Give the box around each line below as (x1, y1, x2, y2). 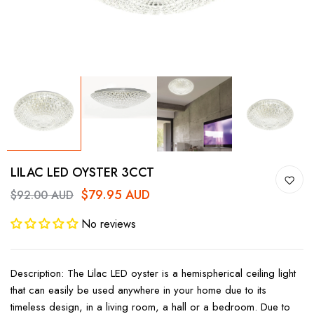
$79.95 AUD (81, 186, 150, 205)
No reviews (81, 216, 136, 233)
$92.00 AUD (11, 186, 74, 203)
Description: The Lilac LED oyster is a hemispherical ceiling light (11, 266, 296, 282)
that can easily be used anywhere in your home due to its (11, 282, 266, 299)
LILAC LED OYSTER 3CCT (11, 163, 154, 182)
